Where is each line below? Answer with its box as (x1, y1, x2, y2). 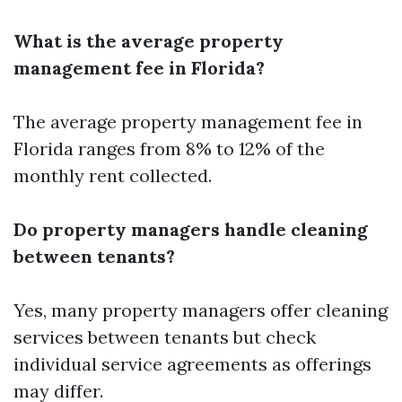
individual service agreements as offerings (13, 353, 371, 375)
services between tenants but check (13, 326, 316, 348)
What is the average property (13, 30, 284, 52)
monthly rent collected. (13, 164, 212, 187)
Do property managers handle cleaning (13, 218, 368, 240)
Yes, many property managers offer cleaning (13, 299, 388, 321)
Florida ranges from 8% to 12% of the (13, 137, 325, 160)
